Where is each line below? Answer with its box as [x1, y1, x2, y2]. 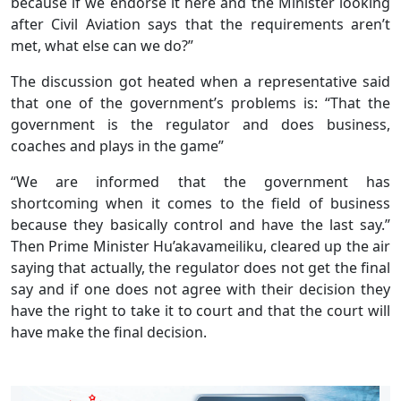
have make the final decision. [11, 322, 207, 343]
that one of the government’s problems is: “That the [11, 93, 390, 114]
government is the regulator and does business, [11, 115, 390, 135]
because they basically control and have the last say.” [11, 215, 390, 235]
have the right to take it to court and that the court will [11, 301, 390, 321]
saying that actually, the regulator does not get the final [11, 258, 390, 278]
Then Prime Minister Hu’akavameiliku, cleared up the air [11, 236, 390, 257]
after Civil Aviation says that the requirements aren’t [11, 14, 390, 35]
